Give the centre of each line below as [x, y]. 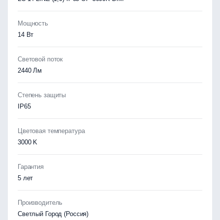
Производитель [40, 203]
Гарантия [31, 167]
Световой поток [41, 59]
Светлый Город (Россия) [53, 214]
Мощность [33, 23]
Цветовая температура [51, 131]
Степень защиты [42, 95]
